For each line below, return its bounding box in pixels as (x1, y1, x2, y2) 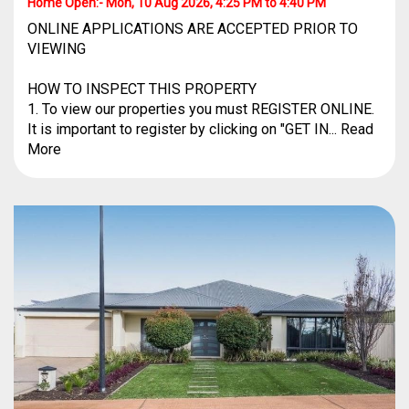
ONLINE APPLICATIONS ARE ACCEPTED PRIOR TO (27, 20, 358, 37)
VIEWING (27, 40, 86, 58)
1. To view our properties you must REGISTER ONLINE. (27, 100, 374, 118)
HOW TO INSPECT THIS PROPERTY (27, 80, 257, 98)
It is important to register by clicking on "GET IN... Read (27, 121, 373, 138)
